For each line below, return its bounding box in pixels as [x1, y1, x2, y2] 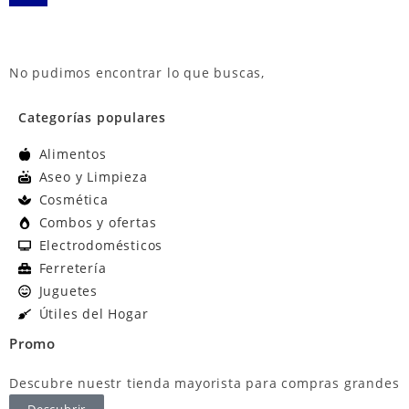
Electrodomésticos [38, 236, 163, 255]
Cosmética [38, 191, 109, 209]
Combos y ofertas [38, 214, 157, 232]
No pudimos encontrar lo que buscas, [9, 64, 265, 82]
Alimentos [38, 145, 107, 163]
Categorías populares [18, 109, 166, 127]
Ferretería [38, 259, 107, 278]
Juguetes [38, 282, 98, 300]
